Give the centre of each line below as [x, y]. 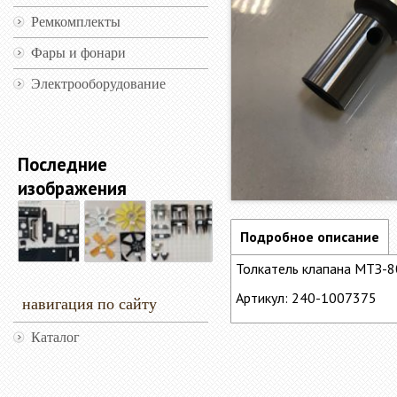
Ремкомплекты [76, 22]
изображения [72, 188]
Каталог [55, 337]
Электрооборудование [98, 84]
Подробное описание [310, 237]
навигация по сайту [90, 304]
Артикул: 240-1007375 [306, 298]
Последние [62, 164]
